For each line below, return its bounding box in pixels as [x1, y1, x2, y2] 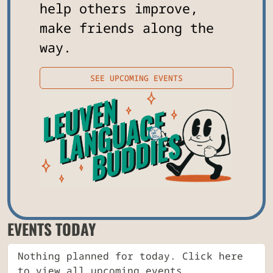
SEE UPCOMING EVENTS [90, 73, 183, 84]
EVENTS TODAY [7, 217, 96, 240]
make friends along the [40, 19, 214, 37]
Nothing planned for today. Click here [18, 249, 243, 263]
